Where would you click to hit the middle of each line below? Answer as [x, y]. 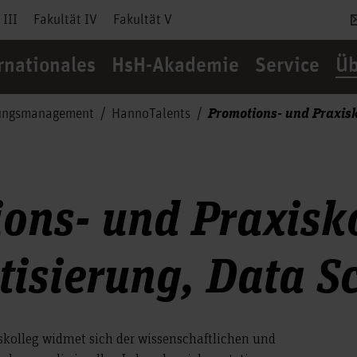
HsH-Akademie [175, 66]
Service [287, 66]
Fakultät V [143, 20]
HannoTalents [151, 114]
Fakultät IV [65, 20]
